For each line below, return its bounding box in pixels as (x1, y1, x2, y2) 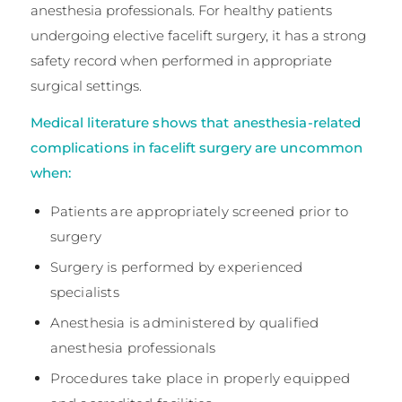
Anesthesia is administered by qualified (49, 314, 319, 332)
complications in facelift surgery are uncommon (30, 138, 363, 156)
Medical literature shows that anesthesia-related (30, 113, 362, 131)
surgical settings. (30, 76, 142, 94)
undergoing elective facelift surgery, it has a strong (30, 26, 366, 44)
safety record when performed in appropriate (30, 51, 332, 69)
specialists (49, 284, 119, 301)
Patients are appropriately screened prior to (49, 203, 349, 221)
